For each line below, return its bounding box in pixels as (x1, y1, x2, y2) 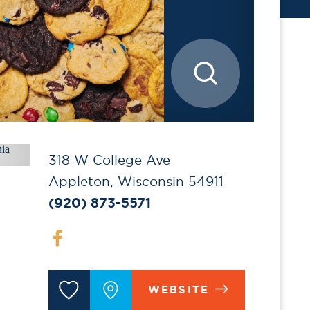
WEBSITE (147, 282, 210, 297)
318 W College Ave (48, 152, 170, 169)
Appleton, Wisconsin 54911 (48, 173, 224, 190)
